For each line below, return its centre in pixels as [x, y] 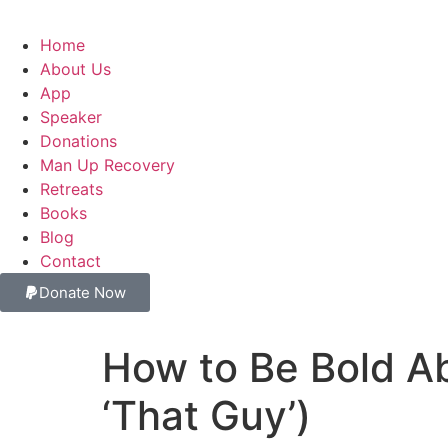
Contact [70, 261]
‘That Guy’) [206, 415]
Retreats [71, 189]
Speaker [71, 117]
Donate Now [82, 292]
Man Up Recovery [107, 165]
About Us [75, 69]
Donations [78, 141]
